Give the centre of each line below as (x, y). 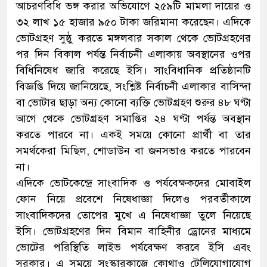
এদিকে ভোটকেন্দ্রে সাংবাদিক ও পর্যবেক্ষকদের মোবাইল (133, 183)
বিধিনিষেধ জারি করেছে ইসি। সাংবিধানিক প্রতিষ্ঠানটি (133, 71)
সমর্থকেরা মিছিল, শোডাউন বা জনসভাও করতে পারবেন (133, 151)
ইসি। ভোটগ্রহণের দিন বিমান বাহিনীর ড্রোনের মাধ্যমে (133, 232)
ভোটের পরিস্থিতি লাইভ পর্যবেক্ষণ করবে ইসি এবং (133, 248)
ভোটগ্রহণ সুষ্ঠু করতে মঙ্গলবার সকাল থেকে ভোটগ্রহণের (133, 38)
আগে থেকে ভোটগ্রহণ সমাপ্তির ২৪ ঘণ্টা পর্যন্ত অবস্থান (133, 119)
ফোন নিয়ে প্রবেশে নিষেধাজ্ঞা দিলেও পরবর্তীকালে (133, 199)
